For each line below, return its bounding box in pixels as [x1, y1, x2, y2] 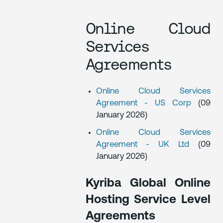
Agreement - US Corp [96, 99, 198, 108]
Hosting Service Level [85, 194, 211, 206]
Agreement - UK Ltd [96, 140, 198, 149]
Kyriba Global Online [85, 177, 211, 190]
